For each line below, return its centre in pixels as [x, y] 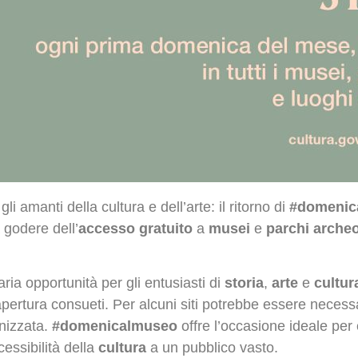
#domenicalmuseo [115, 326]
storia [244, 283]
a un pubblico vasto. [212, 348]
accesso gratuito [135, 229]
